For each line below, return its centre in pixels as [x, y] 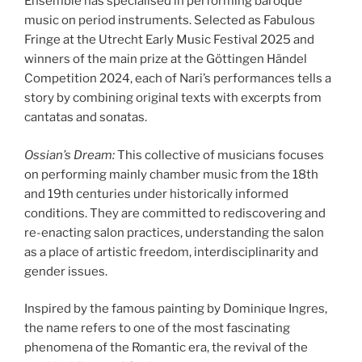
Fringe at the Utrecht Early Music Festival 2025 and [169, 40]
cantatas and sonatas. [86, 118]
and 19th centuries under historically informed [156, 194]
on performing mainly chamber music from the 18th [171, 174]
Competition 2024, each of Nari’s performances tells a [178, 79]
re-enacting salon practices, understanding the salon [174, 232]
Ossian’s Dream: [69, 155]
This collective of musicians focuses [219, 155]
